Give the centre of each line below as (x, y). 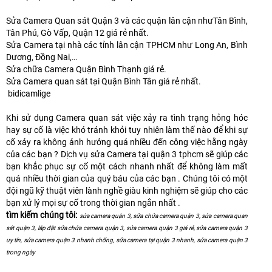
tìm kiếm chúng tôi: (42, 215)
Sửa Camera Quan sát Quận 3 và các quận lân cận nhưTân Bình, (127, 20)
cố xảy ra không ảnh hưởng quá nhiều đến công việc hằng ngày (127, 142)
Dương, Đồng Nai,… (42, 57)
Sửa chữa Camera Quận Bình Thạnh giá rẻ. (86, 69)
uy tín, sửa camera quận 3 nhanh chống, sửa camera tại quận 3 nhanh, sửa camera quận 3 (127, 240)
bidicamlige (28, 93)
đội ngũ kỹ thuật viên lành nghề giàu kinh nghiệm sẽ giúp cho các (127, 190)
